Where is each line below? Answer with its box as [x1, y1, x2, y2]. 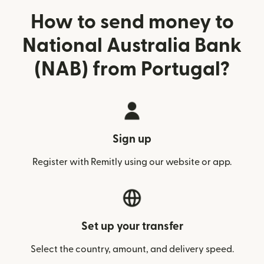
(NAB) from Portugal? [34, 60, 230, 79]
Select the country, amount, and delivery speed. [30, 245, 234, 254]
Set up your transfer [81, 221, 183, 232]
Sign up [113, 134, 151, 145]
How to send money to [30, 12, 234, 32]
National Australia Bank [22, 36, 242, 55]
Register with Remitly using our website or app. [32, 157, 232, 167]
